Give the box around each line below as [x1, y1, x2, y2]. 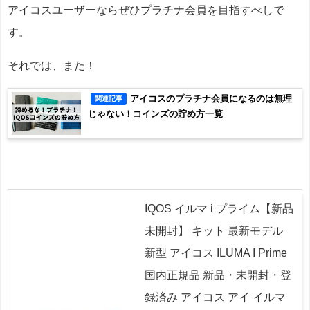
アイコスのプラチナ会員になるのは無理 [130, 93, 293, 104]
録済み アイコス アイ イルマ [145, 291, 286, 303]
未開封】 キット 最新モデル [145, 224, 283, 237]
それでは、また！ [8, 60, 96, 72]
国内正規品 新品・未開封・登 [145, 268, 291, 281]
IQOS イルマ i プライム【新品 [145, 202, 293, 215]
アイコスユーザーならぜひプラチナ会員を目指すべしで [8, 4, 284, 17]
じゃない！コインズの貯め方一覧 [88, 109, 223, 120]
